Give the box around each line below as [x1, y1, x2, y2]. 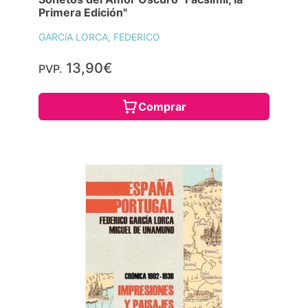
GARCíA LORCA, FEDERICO [38, 30, 160, 43]
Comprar [138, 99, 186, 113]
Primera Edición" [38, 5, 127, 19]
